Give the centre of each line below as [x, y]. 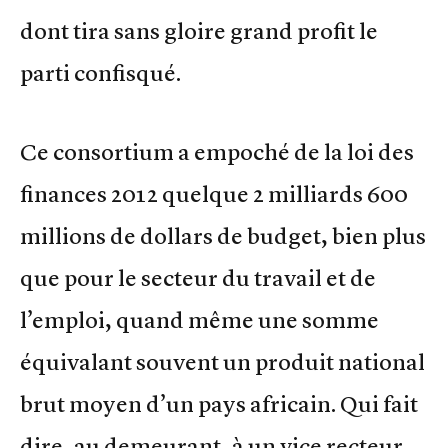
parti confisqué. [100, 72]
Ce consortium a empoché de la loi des [217, 151]
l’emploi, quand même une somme [199, 319]
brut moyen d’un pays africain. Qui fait [219, 403]
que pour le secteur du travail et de [198, 277]
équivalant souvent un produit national [222, 361]
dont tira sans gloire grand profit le [199, 30]
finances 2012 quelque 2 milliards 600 [214, 193]
